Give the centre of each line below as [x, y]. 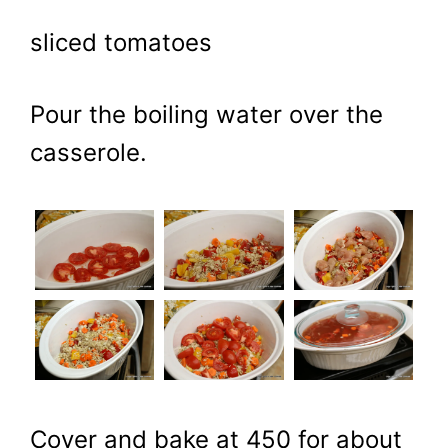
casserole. [88, 152]
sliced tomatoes [121, 43]
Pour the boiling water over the [206, 114]
